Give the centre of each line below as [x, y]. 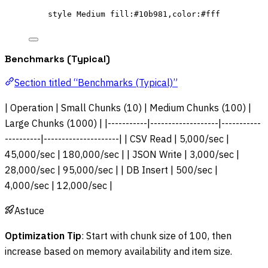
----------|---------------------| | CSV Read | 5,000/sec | [117, 139]
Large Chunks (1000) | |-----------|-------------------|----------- [133, 124]
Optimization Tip [43, 236]
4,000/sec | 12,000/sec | [59, 186]
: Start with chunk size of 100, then [156, 236]
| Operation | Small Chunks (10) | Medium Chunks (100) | [128, 108]
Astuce [29, 211]
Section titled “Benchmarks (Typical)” [96, 83]
